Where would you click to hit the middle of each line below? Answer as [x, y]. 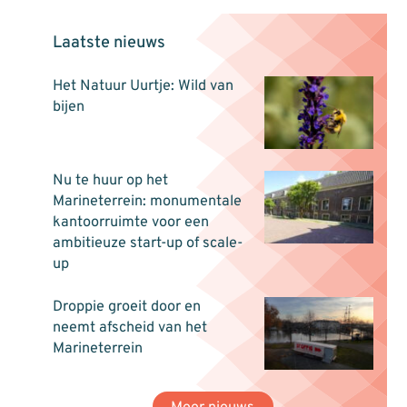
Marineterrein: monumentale [147, 202]
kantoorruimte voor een [130, 223]
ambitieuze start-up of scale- [147, 244]
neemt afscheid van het [129, 328]
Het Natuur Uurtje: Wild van [143, 87]
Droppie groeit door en [126, 308]
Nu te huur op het [110, 181]
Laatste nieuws [109, 44]
